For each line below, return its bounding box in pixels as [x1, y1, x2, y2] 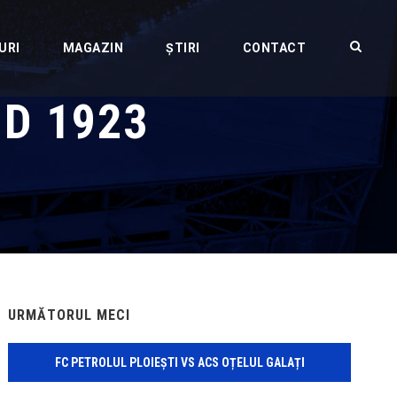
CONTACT [242, 41, 306, 55]
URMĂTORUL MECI [8, 307, 131, 323]
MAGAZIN [62, 41, 123, 55]
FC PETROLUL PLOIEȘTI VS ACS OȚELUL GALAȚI [54, 355, 305, 370]
